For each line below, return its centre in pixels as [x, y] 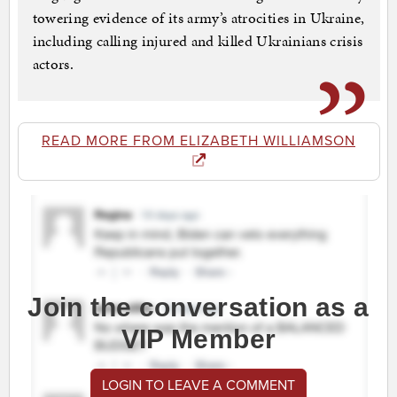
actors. [53, 64]
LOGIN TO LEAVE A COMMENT [198, 386]
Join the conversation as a [198, 307]
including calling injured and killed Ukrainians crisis [198, 41]
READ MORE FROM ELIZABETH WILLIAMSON [198, 141]
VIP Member [198, 339]
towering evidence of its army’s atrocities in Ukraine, [198, 18]
